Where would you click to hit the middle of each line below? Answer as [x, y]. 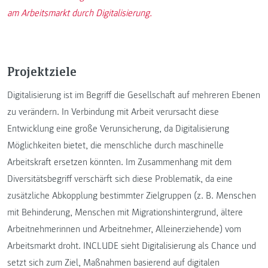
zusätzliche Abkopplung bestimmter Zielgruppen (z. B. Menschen [132, 195]
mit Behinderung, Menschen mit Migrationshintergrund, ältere [125, 212]
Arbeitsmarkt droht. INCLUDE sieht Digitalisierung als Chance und [132, 246]
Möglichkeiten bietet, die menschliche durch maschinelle [115, 145]
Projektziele [42, 71]
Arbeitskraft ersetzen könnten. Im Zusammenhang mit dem [119, 162]
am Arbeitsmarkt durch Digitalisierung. [80, 13]
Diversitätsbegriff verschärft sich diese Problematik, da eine [120, 179]
